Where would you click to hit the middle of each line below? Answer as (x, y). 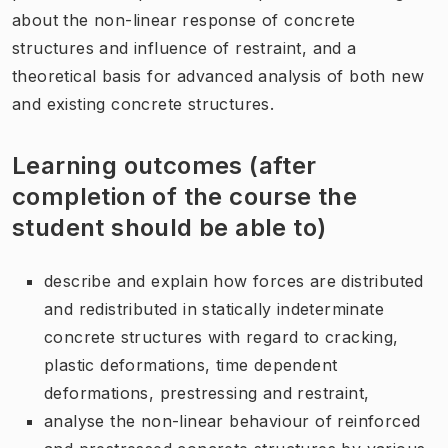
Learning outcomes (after (164, 165)
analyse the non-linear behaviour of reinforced (232, 420)
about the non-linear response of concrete (184, 19)
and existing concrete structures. (143, 103)
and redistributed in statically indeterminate (214, 308)
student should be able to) (169, 227)
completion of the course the (185, 196)
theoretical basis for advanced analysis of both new (218, 75)
